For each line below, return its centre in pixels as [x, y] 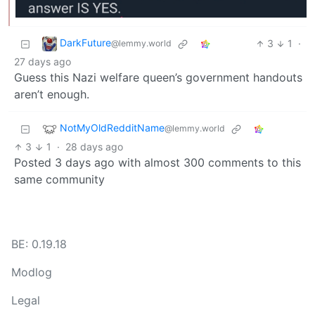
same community [59, 180]
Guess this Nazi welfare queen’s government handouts [158, 78]
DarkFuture [85, 43]
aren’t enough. [52, 95]
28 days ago [94, 147]
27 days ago [43, 62]
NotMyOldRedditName [112, 128]
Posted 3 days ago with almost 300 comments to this [157, 163]
